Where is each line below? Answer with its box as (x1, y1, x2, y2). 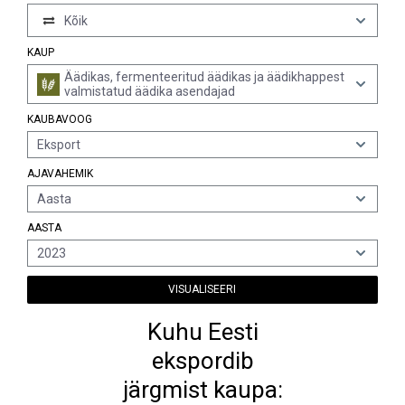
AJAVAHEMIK (27, 167, 93, 180)
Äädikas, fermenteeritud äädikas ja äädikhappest (64, 70, 344, 84)
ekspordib (151, 347, 254, 374)
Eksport (37, 137, 80, 152)
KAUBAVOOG (27, 113, 92, 126)
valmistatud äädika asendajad (64, 84, 235, 99)
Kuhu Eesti (146, 318, 259, 345)
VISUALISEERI (168, 283, 237, 296)
